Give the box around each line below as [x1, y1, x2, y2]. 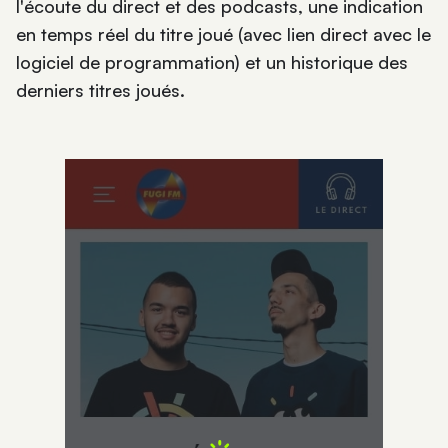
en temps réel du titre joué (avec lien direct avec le [16, 23, 431, 45]
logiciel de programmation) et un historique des [16, 51, 408, 73]
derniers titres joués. [16, 79, 185, 101]
